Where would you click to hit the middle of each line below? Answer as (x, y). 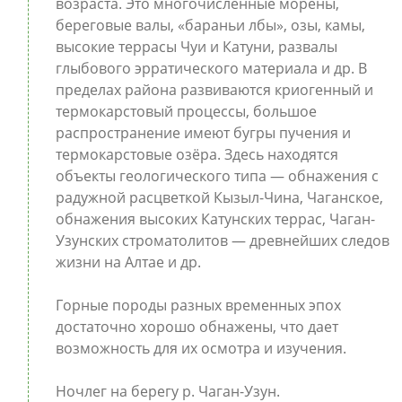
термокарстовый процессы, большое (186, 111)
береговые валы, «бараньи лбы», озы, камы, (210, 25)
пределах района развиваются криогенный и (214, 90)
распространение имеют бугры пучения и (203, 133)
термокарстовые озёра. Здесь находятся (197, 154)
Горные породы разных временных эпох (198, 305)
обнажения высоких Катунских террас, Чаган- (215, 219)
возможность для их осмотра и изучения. (201, 348)
